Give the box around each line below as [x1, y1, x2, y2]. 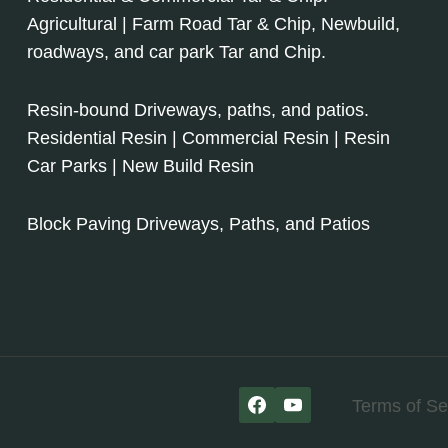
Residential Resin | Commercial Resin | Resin [27, 128, 390, 148]
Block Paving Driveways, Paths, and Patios [27, 214, 370, 234]
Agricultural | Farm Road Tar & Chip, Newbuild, [27, 14, 400, 34]
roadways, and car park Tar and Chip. [27, 42, 326, 62]
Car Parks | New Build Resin [27, 156, 254, 176]
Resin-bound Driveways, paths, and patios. [27, 100, 369, 120]
